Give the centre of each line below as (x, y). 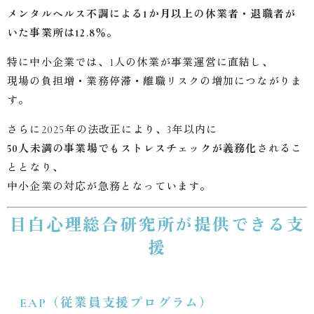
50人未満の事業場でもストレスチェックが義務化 (132, 149)
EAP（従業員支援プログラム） (116, 302)
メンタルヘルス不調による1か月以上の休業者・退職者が (152, 14)
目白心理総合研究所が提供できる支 (157, 225)
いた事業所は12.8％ (57, 33)
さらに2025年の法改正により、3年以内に (112, 130)
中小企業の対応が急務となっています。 (109, 187)
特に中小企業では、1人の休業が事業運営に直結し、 (140, 63)
